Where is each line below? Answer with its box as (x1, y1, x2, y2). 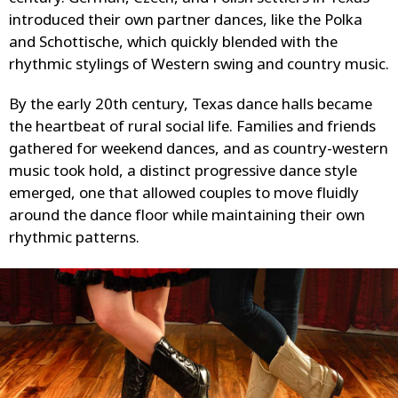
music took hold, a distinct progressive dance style (9, 163, 357, 183)
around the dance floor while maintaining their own (9, 207, 365, 227)
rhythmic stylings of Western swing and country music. (9, 56, 389, 76)
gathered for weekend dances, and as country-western (9, 140, 388, 161)
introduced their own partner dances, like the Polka (9, 12, 362, 32)
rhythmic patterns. (9, 229, 139, 250)
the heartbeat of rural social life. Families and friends (9, 118, 376, 139)
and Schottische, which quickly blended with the (9, 34, 338, 54)
